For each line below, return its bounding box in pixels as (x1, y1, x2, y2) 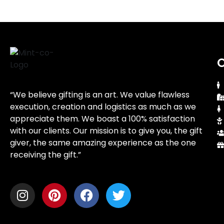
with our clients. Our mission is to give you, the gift (10, 124, 202, 136)
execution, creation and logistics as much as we (10, 100, 196, 112)
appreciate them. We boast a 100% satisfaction (10, 112, 195, 124)
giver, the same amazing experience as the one (10, 136, 196, 148)
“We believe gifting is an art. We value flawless (10, 88, 189, 100)
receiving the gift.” (10, 148, 81, 160)
